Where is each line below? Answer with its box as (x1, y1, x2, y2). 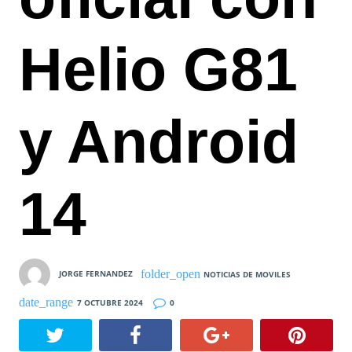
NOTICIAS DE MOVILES (203, 268, 291, 280)
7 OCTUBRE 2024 (76, 296, 143, 308)
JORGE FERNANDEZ (59, 267, 133, 279)
